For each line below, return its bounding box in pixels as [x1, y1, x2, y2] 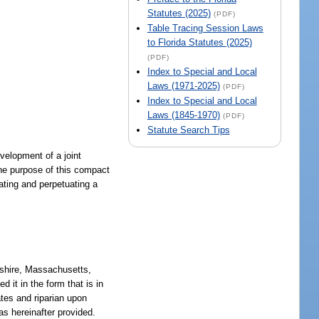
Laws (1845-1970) [147, 110, 220, 121]
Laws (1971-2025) [147, 80, 220, 92]
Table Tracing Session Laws [147, 23, 263, 34]
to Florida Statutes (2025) [147, 37, 252, 48]
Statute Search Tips [147, 125, 230, 136]
